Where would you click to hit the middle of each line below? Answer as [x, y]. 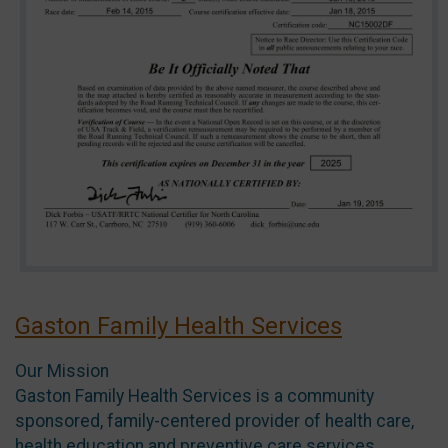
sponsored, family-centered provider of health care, [214, 420]
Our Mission [62, 370]
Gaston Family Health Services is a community [194, 395]
